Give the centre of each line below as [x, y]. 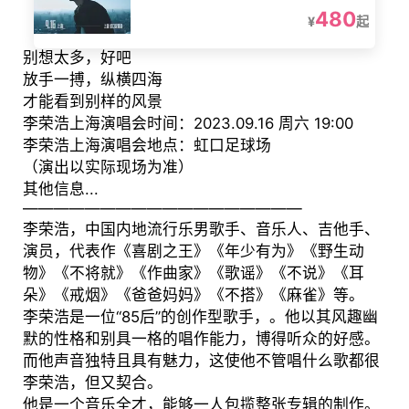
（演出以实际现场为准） [108, 168]
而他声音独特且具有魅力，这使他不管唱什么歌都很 [201, 361]
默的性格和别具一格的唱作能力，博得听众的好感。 [201, 339]
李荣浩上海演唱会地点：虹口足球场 [147, 146]
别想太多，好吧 [77, 58]
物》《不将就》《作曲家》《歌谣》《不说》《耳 [193, 273]
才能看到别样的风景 [92, 102]
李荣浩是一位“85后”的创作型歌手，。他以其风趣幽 [200, 317]
